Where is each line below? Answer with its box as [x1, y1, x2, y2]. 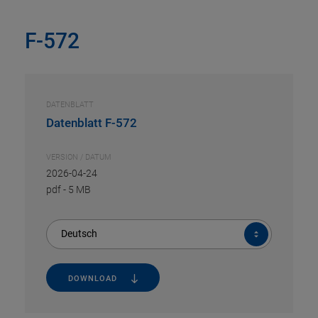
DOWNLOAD [67, 273, 117, 283]
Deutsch [61, 228, 97, 239]
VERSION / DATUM [46, 153, 111, 162]
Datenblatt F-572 [46, 116, 137, 130]
